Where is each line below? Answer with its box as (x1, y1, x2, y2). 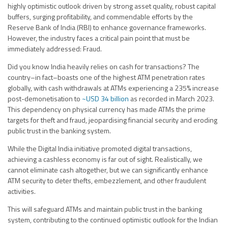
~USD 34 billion (82, 93, 129, 104)
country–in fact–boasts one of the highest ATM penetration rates (8, 71, 205, 82)
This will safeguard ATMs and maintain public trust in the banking (8, 203, 202, 214)
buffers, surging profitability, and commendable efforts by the (8, 11, 193, 22)
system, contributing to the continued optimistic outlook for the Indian (8, 214, 218, 225)
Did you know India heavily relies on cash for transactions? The (8, 61, 199, 72)
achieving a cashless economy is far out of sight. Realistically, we (8, 153, 203, 164)
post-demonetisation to (8, 93, 82, 104)
